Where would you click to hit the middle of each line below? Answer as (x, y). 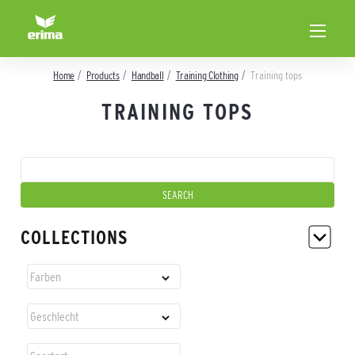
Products (103, 75)
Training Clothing (207, 75)
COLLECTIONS (74, 237)
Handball (147, 75)
